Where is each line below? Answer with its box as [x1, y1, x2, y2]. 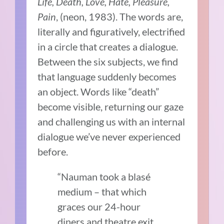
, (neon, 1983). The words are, [56, 10, 183, 22]
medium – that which [57, 185, 147, 197]
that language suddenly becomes [37, 70, 177, 82]
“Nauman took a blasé [57, 170, 151, 182]
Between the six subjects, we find [37, 55, 178, 67]
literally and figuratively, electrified [37, 25, 185, 37]
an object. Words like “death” [37, 85, 159, 97]
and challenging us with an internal [37, 115, 185, 127]
